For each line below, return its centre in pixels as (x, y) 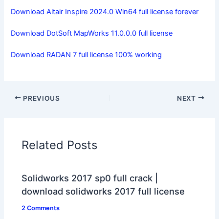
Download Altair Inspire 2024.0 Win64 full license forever (105, 12)
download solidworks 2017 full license (103, 191)
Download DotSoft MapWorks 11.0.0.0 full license (92, 33)
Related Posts (60, 145)
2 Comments (41, 208)
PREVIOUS (41, 98)
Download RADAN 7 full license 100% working (87, 55)
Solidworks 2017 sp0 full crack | (90, 178)
